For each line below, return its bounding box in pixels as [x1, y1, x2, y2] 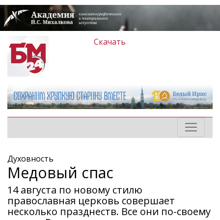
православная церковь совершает [7, 194, 175, 208]
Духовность [7, 153, 54, 165]
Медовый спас [7, 163, 113, 183]
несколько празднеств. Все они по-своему [7, 205, 211, 219]
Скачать [94, 36, 126, 47]
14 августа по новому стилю [7, 183, 142, 197]
